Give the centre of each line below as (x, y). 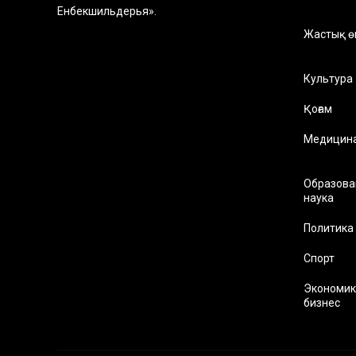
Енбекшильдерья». (107, 12)
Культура (328, 79)
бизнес (322, 303)
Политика (329, 228)
